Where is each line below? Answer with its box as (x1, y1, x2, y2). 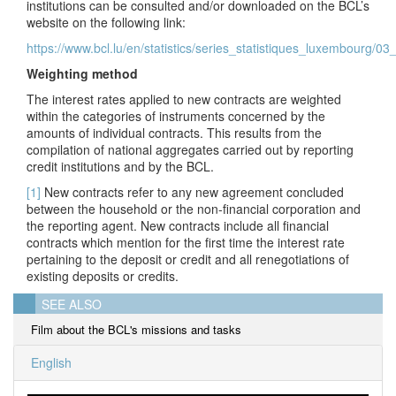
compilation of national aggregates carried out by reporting (27, 141, 354, 159)
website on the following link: (27, 13, 186, 32)
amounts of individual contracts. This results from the (27, 124, 322, 142)
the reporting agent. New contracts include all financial (27, 217, 329, 235)
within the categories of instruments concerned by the (27, 107, 325, 126)
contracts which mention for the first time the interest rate (27, 233, 345, 252)
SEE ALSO (42, 295, 102, 314)
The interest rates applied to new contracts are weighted (27, 90, 341, 109)
